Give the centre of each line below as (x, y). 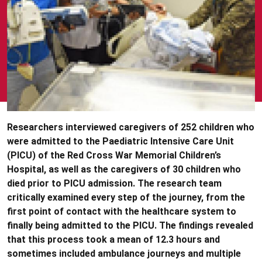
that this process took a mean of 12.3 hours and (113, 239)
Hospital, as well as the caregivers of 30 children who (124, 169)
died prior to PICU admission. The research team (114, 183)
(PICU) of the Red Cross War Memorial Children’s (114, 155)
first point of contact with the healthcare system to (122, 211)
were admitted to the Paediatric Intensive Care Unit (120, 141)
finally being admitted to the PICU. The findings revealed (130, 225)
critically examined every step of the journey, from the (126, 197)
